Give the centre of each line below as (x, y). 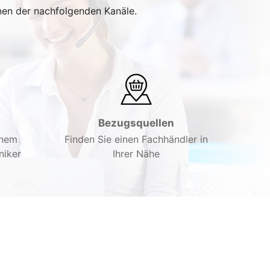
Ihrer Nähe (136, 154)
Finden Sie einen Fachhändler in (136, 139)
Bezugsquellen (136, 123)
